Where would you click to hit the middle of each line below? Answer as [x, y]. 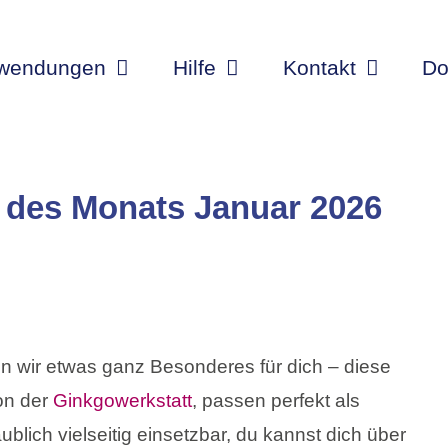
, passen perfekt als [276, 401]
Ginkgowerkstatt [122, 401]
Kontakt [319, 67]
